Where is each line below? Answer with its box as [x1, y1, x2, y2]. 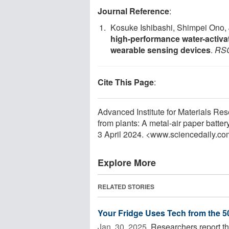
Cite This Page [98, 76, 154, 88]
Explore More [98, 155, 156, 169]
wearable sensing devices [110, 43, 211, 56]
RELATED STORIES [98, 181, 154, 191]
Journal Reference [98, 5, 169, 17]
